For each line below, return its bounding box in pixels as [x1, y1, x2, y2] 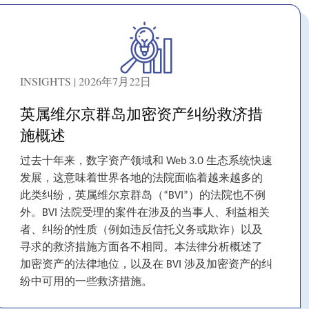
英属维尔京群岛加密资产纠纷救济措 [20, 103, 263, 124]
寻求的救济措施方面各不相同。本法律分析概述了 [20, 242, 263, 254]
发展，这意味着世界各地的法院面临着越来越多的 [20, 173, 263, 185]
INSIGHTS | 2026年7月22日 [20, 74, 151, 89]
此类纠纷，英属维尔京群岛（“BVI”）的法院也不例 [20, 190, 266, 202]
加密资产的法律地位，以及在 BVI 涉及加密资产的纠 [20, 259, 272, 271]
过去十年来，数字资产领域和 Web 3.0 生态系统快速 [20, 156, 272, 168]
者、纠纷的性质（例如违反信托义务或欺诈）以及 [20, 225, 263, 237]
